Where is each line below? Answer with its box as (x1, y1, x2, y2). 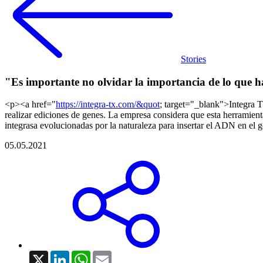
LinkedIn (69, 250, 103, 261)
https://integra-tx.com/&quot (56, 99, 160, 110)
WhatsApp (90, 250, 130, 261)
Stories (181, 54, 206, 64)
